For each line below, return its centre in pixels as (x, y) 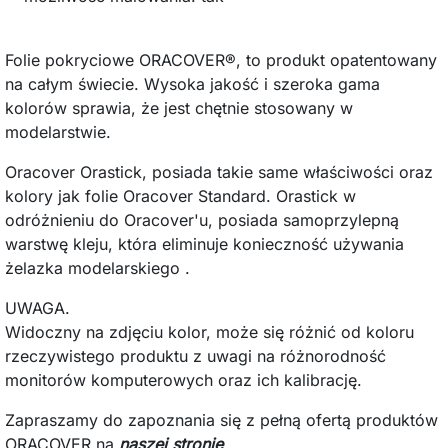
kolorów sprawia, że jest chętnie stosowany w (179, 107)
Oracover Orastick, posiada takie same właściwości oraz (219, 171)
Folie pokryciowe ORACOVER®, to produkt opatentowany (221, 59)
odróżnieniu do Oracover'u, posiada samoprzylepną (202, 219)
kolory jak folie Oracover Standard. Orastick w (180, 195)
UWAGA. (37, 307)
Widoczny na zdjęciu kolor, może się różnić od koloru (209, 331)
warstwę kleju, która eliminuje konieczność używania (204, 243)
